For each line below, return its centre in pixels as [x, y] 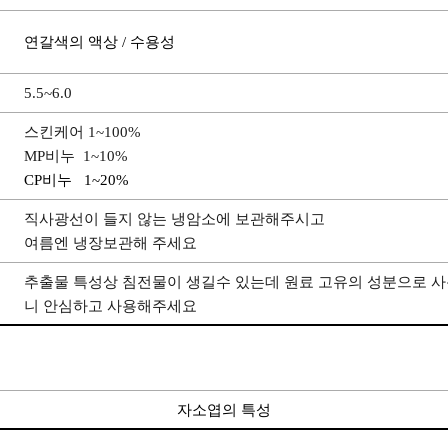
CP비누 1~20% [76, 180]
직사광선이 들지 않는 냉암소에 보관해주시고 [174, 219]
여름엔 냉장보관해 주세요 [110, 243]
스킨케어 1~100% [82, 132]
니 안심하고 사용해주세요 [110, 306]
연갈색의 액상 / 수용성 [99, 42]
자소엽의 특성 [224, 410]
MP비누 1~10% [76, 156]
